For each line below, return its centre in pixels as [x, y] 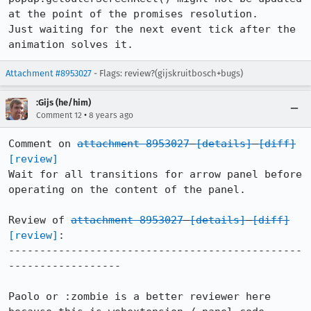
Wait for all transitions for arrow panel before [155, 174]
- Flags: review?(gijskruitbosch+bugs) [167, 73]
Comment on [43, 144]
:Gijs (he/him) [64, 102]
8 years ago [111, 115]
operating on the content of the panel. [127, 190]
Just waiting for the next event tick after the [152, 29]
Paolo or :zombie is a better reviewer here [140, 296]
